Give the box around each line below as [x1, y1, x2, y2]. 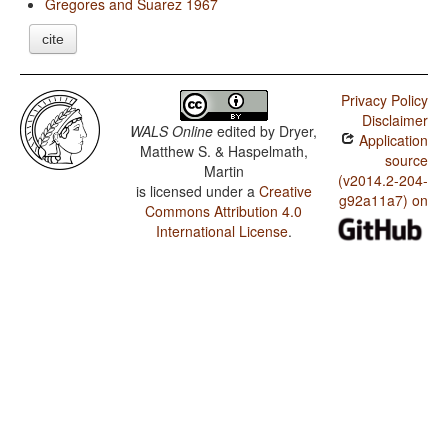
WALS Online [130, 121, 214, 142]
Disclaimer [361, 110, 428, 131]
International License [155, 221, 288, 242]
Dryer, [279, 121, 318, 142]
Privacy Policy [340, 90, 428, 111]
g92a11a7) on [338, 190, 428, 211]
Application [354, 130, 428, 151]
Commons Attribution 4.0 [145, 201, 303, 222]
